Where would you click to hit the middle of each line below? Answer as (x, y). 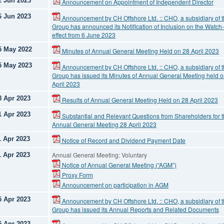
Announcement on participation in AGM (114, 185)
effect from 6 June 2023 (84, 35)
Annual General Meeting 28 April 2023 (104, 124)
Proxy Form (77, 175)
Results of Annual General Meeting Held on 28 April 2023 (139, 100)
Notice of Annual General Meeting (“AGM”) (118, 165)
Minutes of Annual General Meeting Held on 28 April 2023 (140, 51)
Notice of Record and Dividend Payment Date (123, 140)
